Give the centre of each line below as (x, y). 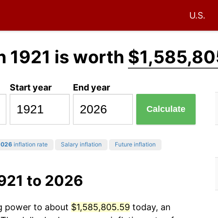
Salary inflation (81, 145)
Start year (31, 87)
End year (92, 87)
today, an (150, 207)
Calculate (166, 109)
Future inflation (135, 145)
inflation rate (30, 145)
